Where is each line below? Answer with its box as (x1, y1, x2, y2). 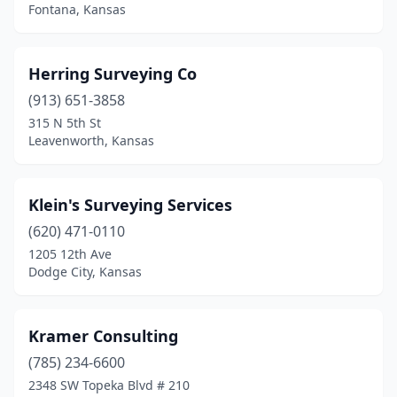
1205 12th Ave (28, 245, 112, 262)
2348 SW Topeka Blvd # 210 (28, 377, 190, 393)
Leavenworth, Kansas (28, 132, 154, 149)
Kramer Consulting (28, 325, 178, 346)
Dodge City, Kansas (28, 263, 142, 280)
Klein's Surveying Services (28, 194, 232, 215)
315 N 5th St (28, 114, 101, 131)
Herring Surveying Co (28, 63, 197, 84)
